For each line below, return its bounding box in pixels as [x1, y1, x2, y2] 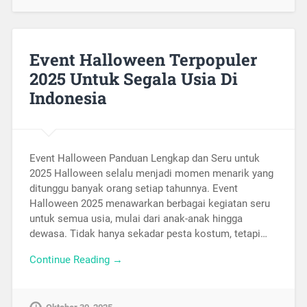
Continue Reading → [29, 254, 123, 267]
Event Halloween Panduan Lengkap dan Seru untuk [29, 151, 260, 164]
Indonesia [29, 86, 107, 109]
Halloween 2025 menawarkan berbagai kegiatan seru [29, 197, 270, 210]
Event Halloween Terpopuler [29, 48, 257, 71]
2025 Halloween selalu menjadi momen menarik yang [29, 167, 273, 180]
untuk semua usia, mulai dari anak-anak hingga [29, 212, 243, 225]
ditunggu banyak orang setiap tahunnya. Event [29, 182, 238, 195]
